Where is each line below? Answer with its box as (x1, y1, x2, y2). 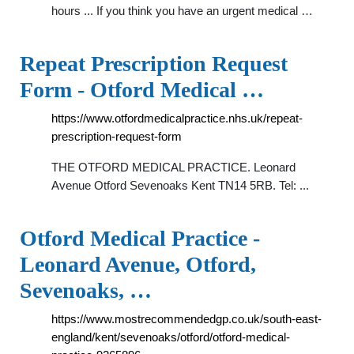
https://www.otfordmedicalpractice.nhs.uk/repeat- (51, 111, 303, 125)
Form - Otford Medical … (20, 77, 264, 102)
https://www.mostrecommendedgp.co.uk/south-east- (51, 312, 322, 326)
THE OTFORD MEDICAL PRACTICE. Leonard (51, 160, 296, 174)
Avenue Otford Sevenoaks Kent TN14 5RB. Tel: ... (51, 179, 309, 192)
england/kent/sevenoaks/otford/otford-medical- (51, 330, 290, 344)
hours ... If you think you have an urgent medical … (51, 4, 313, 17)
